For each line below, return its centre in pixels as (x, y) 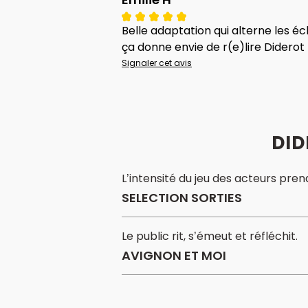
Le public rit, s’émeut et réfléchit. (210, 236)
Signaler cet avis (157, 63)
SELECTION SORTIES (182, 198)
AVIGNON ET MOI (174, 256)
